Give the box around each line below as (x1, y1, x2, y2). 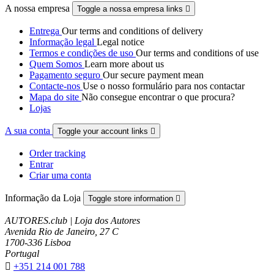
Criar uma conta (29, 170, 91, 181)
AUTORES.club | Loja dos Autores (5, 215, 140, 226)
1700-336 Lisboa (5, 237, 71, 248)
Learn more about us (84, 59, 164, 70)
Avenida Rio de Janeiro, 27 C (5, 226, 119, 237)
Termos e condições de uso (29, 48, 136, 59)
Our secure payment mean (103, 70, 204, 81)
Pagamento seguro (29, 70, 103, 81)
